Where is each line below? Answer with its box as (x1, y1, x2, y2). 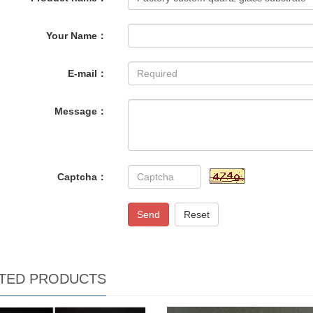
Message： (54, 105, 108, 117)
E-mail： (68, 68, 108, 79)
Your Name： (46, 30, 108, 41)
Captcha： (57, 171, 108, 182)
